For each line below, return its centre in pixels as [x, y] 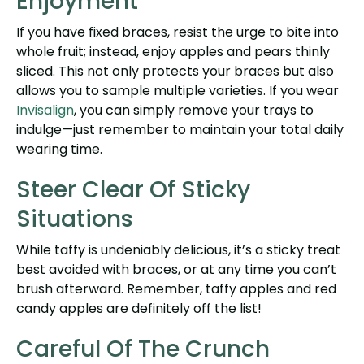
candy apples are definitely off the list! [139, 308]
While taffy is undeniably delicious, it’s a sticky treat [178, 249]
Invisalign [45, 110]
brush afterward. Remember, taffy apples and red [176, 288]
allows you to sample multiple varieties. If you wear [178, 90]
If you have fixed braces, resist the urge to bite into [178, 32]
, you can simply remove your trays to [194, 110]
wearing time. [59, 149]
